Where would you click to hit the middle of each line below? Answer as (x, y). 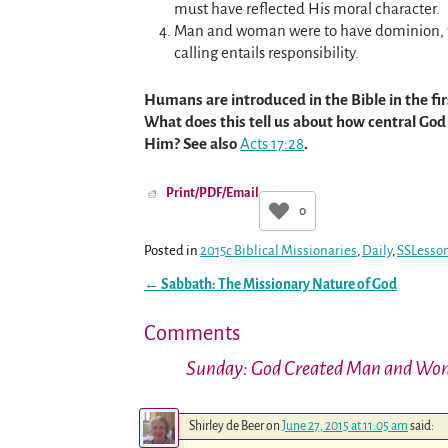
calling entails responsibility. (266, 52)
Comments (192, 333)
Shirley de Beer (226, 425)
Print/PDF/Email (212, 192)
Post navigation (194, 298)
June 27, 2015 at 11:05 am (345, 425)
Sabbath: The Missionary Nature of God (278, 284)
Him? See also (192, 144)
